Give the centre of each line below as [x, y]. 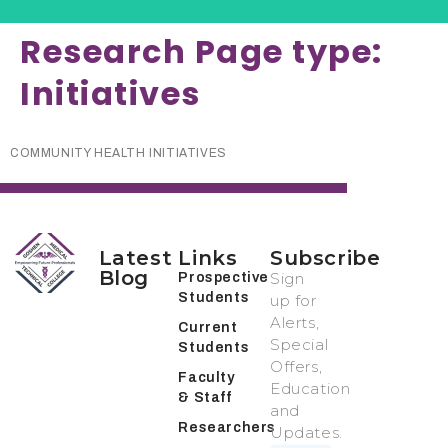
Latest [135, 257]
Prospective [223, 277]
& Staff [205, 397]
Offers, [296, 366]
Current [208, 327]
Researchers [227, 427]
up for [293, 300]
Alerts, [295, 322]
